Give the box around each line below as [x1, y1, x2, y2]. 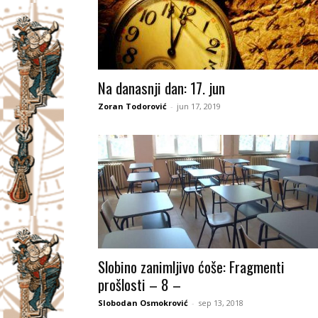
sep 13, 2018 [198, 297, 243, 308]
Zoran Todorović [98, 101, 167, 111]
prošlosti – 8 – [98, 273, 181, 295]
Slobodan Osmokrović [98, 297, 188, 308]
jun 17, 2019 [177, 101, 221, 111]
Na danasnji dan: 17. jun [98, 77, 225, 99]
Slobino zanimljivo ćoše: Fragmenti [98, 256, 285, 278]
